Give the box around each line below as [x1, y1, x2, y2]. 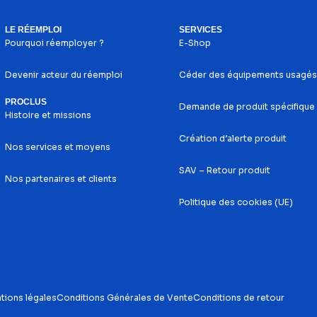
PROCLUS [5, 96, 47, 107]
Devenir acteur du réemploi [5, 69, 123, 80]
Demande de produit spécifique [178, 100, 315, 112]
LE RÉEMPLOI [5, 24, 62, 35]
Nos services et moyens [5, 141, 111, 152]
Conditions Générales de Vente [56, 292, 193, 303]
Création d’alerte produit [178, 132, 287, 144]
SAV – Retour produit [178, 164, 270, 175]
